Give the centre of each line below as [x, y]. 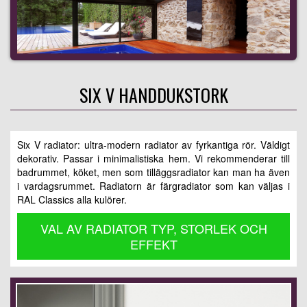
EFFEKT [153, 244]
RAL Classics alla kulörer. [72, 199]
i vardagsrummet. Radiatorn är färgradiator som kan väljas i [153, 185]
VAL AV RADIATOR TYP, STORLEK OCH [153, 228]
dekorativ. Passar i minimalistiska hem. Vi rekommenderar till [153, 158]
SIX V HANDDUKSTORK [153, 95]
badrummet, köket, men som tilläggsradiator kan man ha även [153, 172]
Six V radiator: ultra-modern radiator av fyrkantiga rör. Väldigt [153, 144]
